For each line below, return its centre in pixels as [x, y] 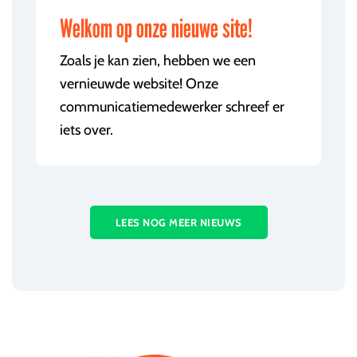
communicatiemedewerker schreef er [172, 106]
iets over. [86, 129]
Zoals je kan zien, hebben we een [158, 60]
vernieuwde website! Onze [139, 83]
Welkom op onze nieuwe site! [156, 27]
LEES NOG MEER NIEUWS [178, 222]
